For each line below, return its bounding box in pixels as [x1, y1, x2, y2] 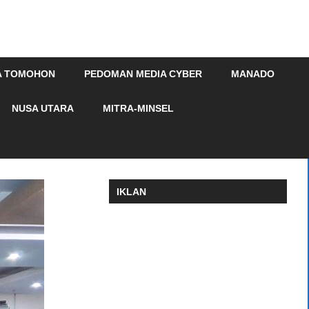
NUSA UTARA [12, 102, 74, 114]
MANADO [231, 68, 275, 80]
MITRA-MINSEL [103, 102, 174, 114]
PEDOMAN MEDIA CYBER [84, 68, 202, 80]
